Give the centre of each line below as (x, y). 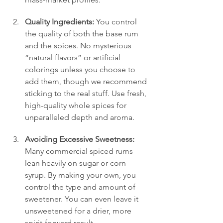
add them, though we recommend (87, 81)
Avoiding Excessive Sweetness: (80, 139)
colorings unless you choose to (81, 69)
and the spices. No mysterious (79, 45)
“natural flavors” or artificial (74, 57)
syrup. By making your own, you (81, 175)
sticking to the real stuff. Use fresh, (87, 93)
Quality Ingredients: (59, 21)
